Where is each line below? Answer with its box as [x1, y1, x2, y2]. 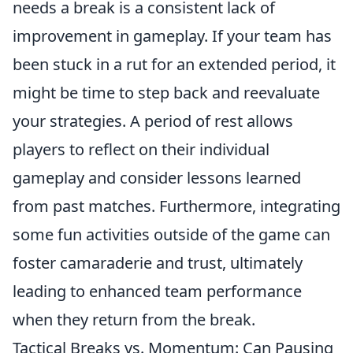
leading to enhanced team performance [13, 281, 302, 302]
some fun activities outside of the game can [13, 224, 330, 245]
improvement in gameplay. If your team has [13, 25, 332, 46]
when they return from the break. [13, 309, 255, 330]
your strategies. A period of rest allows [13, 110, 293, 132]
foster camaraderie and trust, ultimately [13, 252, 303, 273]
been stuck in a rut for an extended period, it [13, 54, 336, 75]
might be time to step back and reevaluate [13, 82, 320, 103]
